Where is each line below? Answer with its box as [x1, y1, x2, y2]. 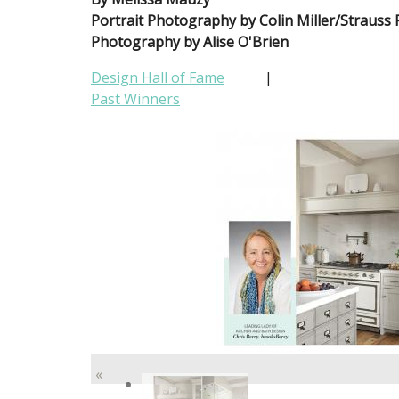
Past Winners [91, 89, 180, 110]
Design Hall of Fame [91, 68, 224, 88]
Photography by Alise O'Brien [91, 32, 289, 53]
